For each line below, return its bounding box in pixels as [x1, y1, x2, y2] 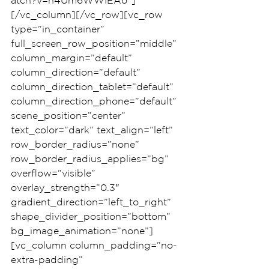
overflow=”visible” [11, 168, 98, 178]
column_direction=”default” [11, 67, 144, 77]
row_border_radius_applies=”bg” [11, 153, 172, 164]
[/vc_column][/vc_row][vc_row [11, 9, 166, 20]
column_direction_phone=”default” [11, 95, 180, 106]
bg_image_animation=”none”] [11, 225, 153, 236]
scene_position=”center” [11, 110, 128, 121]
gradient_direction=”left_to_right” [11, 196, 174, 207]
